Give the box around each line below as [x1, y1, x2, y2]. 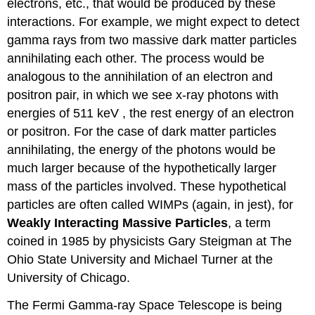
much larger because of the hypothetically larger [7, 161, 277, 176]
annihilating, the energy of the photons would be [7, 143, 276, 157]
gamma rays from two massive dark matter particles [7, 33, 297, 48]
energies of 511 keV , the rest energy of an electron [7, 106, 295, 121]
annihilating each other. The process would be [7, 51, 265, 66]
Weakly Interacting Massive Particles [7, 216, 229, 231]
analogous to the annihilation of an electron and [7, 70, 274, 84]
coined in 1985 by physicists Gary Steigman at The [7, 234, 292, 249]
